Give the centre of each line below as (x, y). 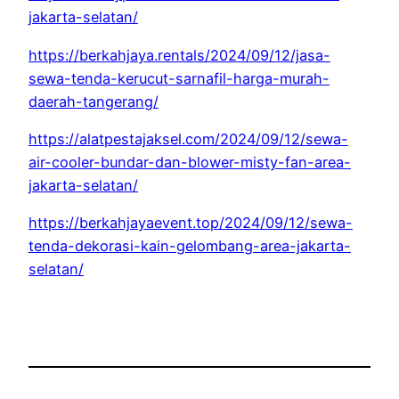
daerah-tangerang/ (94, 101)
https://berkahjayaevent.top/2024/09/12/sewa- (191, 223)
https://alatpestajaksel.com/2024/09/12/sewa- (188, 138)
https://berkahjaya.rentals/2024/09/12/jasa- (179, 55)
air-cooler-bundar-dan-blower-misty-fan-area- (190, 162)
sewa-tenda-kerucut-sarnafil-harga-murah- (179, 78)
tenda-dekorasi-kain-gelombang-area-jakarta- (190, 246)
